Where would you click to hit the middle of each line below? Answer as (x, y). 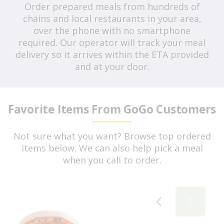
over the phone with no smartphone (112, 30)
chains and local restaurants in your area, (112, 18)
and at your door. (112, 66)
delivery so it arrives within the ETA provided (112, 54)
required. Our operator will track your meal (112, 42)
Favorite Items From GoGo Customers (112, 109)
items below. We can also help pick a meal (112, 148)
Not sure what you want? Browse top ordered (112, 136)
